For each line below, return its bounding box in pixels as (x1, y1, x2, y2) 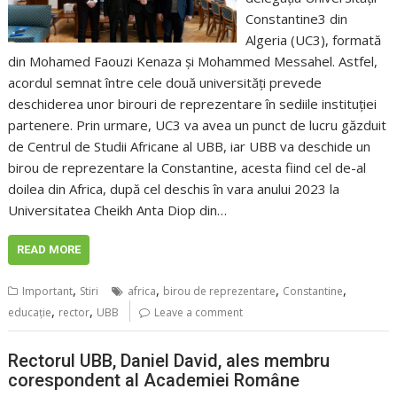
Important (22, 283, 74, 299)
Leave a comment (154, 304, 244, 320)
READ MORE (17, 242, 82, 256)
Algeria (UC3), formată (245, 30, 381, 49)
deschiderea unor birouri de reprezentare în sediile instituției (8, 94, 378, 113)
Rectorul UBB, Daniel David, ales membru (8, 350, 331, 372)
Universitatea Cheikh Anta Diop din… (8, 200, 228, 219)
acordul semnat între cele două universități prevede (8, 73, 323, 91)
